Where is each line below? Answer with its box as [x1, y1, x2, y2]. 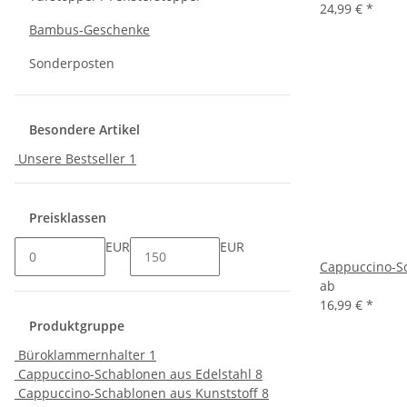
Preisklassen [29, 209, 110, 226]
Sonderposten [29, 55, 114, 72]
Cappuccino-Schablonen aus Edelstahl [18, 365, 252, 382]
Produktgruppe [29, 317, 128, 334]
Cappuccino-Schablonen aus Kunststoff [18, 384, 258, 402]
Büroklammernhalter [18, 346, 145, 363]
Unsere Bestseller [18, 150, 125, 167]
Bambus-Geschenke [29, 21, 150, 38]
